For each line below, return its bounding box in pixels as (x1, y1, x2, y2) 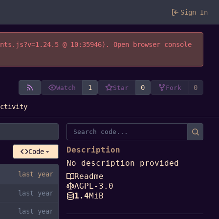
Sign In (180, 8, 208, 16)
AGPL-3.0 (74, 181, 113, 191)
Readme (74, 172, 104, 181)
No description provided (66, 158, 179, 168)
